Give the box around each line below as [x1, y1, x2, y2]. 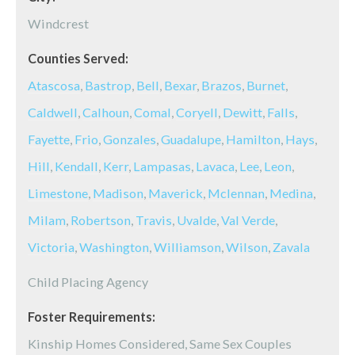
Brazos [201, 78, 242, 93]
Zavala [273, 239, 310, 254]
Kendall [55, 158, 98, 174]
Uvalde [177, 212, 216, 227]
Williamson [154, 239, 221, 254]
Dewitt [223, 105, 262, 120]
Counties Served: [28, 51, 128, 66]
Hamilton [226, 132, 281, 147]
